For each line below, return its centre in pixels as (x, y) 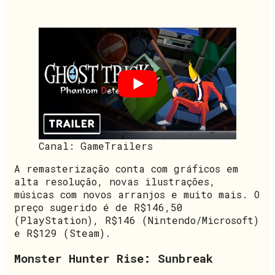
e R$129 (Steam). (63, 233)
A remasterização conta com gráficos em (126, 168)
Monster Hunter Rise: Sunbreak (114, 258)
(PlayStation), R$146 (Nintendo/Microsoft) (137, 220)
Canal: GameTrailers (96, 145)
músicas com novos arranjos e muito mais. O (137, 194)
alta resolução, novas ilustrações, (115, 181)
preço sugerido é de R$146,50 (99, 207)
